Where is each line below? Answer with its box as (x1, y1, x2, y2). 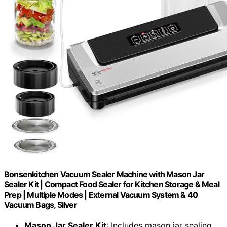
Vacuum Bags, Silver (4, 199, 77, 210)
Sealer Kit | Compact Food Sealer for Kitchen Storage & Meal (4, 179, 219, 190)
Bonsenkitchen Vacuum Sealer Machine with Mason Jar (4, 169, 205, 179)
